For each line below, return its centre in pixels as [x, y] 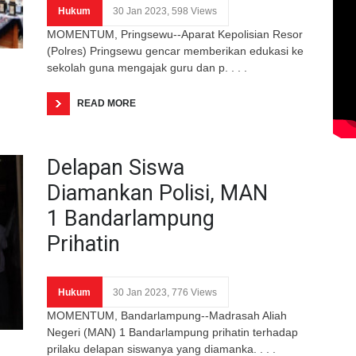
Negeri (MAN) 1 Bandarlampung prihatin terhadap [172, 332]
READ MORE [106, 103]
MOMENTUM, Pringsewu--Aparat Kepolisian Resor [175, 34]
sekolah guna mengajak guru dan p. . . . [147, 67]
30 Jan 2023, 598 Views [165, 11]
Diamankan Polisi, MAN [157, 193]
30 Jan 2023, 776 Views [165, 292]
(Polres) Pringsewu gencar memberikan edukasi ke [175, 50]
